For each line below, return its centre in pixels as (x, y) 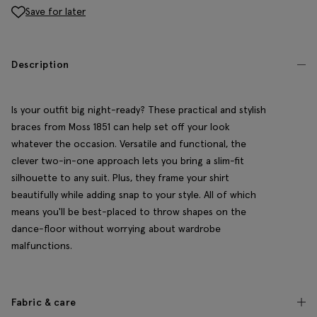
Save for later (56, 11)
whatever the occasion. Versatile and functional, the (129, 144)
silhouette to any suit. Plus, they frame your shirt (120, 178)
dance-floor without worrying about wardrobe (116, 229)
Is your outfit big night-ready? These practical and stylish (139, 110)
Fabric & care (44, 302)
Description (40, 65)
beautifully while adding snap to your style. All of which (134, 195)
